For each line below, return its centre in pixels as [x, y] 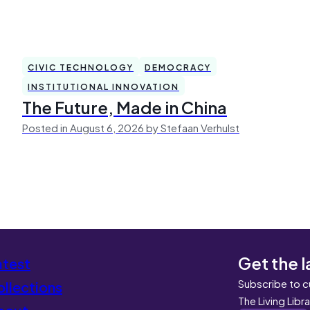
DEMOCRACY [178, 66]
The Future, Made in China [125, 107]
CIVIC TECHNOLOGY [81, 66]
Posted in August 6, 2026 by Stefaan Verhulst [131, 127]
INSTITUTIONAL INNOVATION [103, 86]
